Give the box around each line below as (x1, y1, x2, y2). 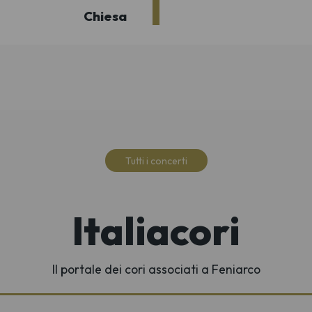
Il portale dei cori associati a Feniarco (52, 260, 260, 277)
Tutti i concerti (125, 154, 187, 167)
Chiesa (83, 8, 127, 25)
